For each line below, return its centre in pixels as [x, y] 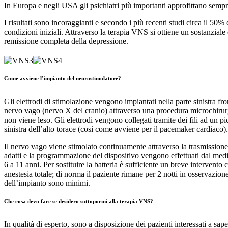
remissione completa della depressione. [66, 41]
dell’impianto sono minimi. [47, 183]
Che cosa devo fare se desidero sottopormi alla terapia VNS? [79, 201]
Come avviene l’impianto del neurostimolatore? [63, 78]
